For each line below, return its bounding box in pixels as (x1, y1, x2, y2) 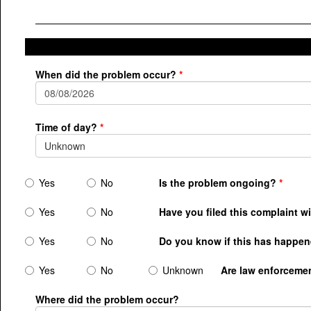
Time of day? (35, 120, 97, 134)
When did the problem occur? (35, 67, 176, 81)
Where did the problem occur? (35, 292, 179, 306)
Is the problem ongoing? (159, 176, 276, 190)
